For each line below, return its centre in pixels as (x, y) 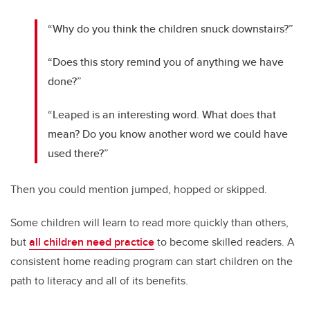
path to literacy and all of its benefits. (99, 281)
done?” (65, 82)
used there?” (79, 154)
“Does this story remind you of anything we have (166, 62)
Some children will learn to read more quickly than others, (149, 223)
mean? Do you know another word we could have (168, 134)
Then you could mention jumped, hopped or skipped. (139, 190)
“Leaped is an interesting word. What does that (162, 115)
